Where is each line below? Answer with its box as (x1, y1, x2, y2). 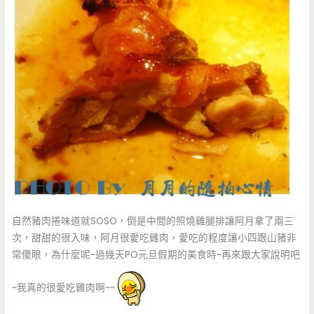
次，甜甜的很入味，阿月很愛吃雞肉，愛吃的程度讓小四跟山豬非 (12, 231, 297, 245)
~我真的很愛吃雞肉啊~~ (12, 281, 116, 295)
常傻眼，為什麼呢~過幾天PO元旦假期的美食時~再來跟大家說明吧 (12, 248, 301, 262)
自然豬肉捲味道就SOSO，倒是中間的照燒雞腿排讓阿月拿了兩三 (12, 214, 294, 228)
